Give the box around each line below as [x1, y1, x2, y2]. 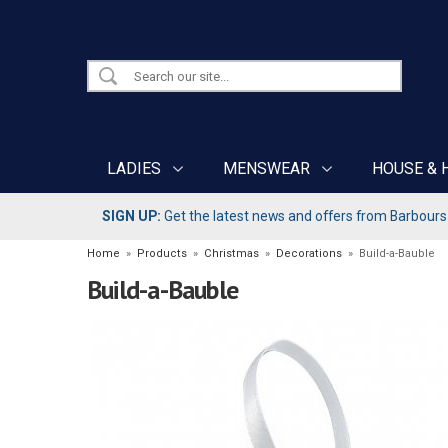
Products [137, 247, 187, 261]
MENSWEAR [223, 159, 310, 178]
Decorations [276, 247, 342, 261]
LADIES [107, 159, 161, 178]
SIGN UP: [102, 208, 161, 224]
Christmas [204, 247, 259, 261]
